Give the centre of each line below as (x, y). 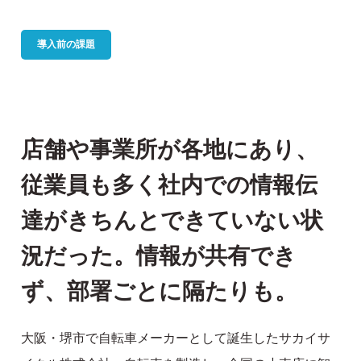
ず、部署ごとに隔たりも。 (160, 292)
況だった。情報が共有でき (159, 256)
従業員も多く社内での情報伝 (170, 185)
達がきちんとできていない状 (172, 221)
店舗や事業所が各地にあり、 (170, 150)
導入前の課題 (66, 45)
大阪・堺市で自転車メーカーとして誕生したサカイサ (176, 338)
